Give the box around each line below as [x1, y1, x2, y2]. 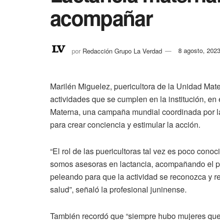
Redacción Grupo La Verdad [82, 46, 162, 55]
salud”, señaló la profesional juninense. [50, 184, 187, 195]
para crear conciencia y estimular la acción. [50, 119, 200, 131]
